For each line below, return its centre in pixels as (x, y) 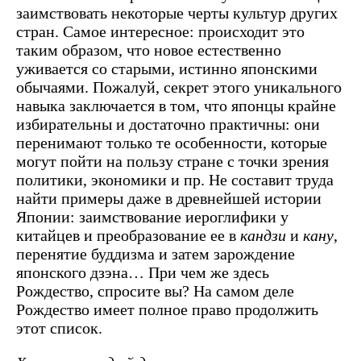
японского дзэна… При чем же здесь (143, 272)
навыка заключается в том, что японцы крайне (176, 105)
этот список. (59, 328)
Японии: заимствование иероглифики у (152, 216)
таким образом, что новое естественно (149, 50)
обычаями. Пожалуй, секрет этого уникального (179, 87)
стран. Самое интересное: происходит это (160, 31)
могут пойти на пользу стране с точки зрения (172, 161)
